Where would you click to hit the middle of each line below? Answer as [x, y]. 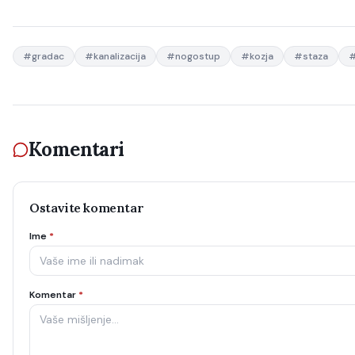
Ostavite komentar [87, 208]
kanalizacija [120, 56]
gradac [48, 56]
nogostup [198, 56]
